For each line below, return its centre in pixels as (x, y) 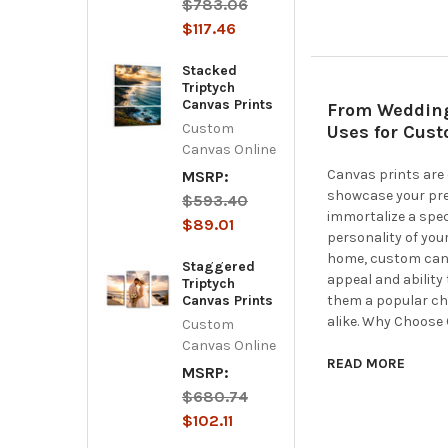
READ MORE (366, 363)
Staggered (218, 266)
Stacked (209, 70)
